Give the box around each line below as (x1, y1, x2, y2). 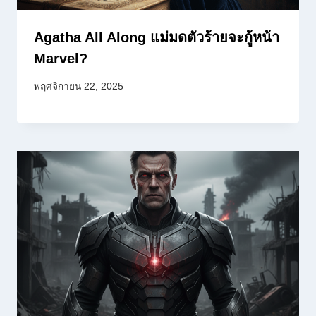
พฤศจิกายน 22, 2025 (34, 80, 123, 92)
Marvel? (34, 51, 87, 67)
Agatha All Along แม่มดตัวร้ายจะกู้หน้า (34, 30, 279, 46)
